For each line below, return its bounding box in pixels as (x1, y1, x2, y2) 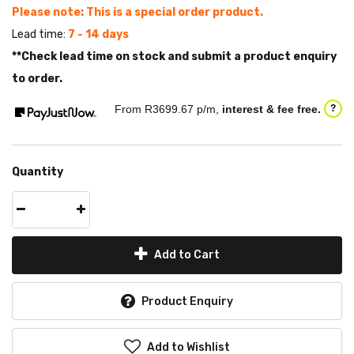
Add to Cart (154, 248, 220, 262)
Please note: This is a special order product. (12, 6, 263, 20)
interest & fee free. (222, 103, 321, 116)
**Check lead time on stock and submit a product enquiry (12, 50, 337, 64)
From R (115, 103, 153, 116)
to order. (12, 72, 62, 86)
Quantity (12, 165, 63, 179)
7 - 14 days (68, 28, 129, 42)
